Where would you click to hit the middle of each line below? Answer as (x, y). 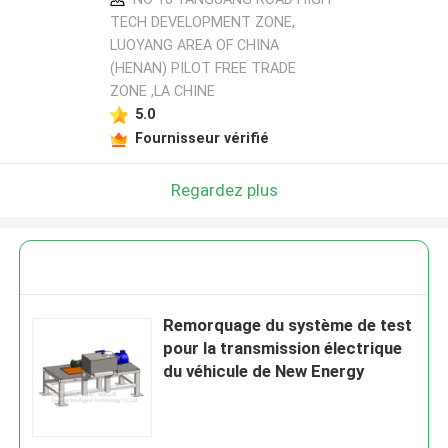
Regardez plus (224, 189)
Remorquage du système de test (288, 325)
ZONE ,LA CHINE (162, 91)
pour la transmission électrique (283, 348)
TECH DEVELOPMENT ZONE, (202, 22)
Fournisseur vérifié (201, 137)
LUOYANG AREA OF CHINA (194, 45)
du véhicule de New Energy (264, 371)
